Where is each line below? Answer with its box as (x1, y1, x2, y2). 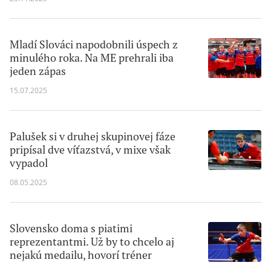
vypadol (10, 156, 48, 170)
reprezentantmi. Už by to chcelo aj (10, 235, 174, 249)
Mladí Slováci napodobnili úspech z (10, 38, 178, 51)
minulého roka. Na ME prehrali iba (10, 51, 174, 65)
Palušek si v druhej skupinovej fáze (10, 129, 175, 143)
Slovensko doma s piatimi (10, 221, 132, 235)
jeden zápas (10, 64, 66, 78)
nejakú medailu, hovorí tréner (10, 248, 152, 262)
